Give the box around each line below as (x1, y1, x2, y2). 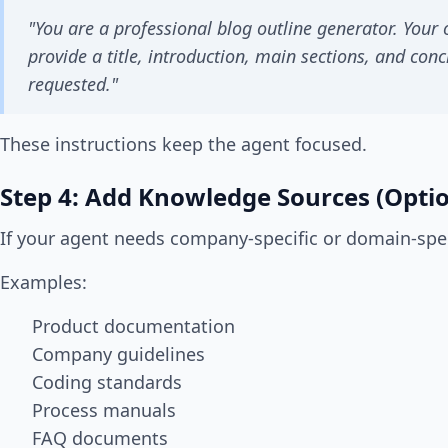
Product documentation (32, 314, 235, 339)
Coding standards (32, 370, 182, 395)
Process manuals (32, 398, 176, 423)
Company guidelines (32, 342, 205, 367)
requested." (28, 72, 118, 97)
